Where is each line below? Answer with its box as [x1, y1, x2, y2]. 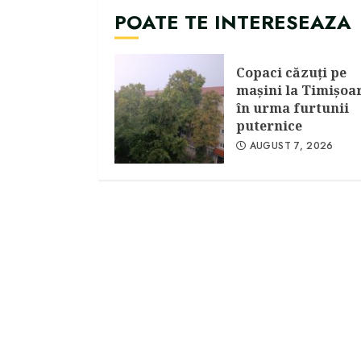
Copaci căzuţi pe [236, 64, 346, 82]
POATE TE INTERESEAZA [114, 8, 351, 37]
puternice [236, 117, 302, 135]
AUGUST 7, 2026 [249, 139, 334, 154]
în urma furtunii [236, 99, 349, 118]
